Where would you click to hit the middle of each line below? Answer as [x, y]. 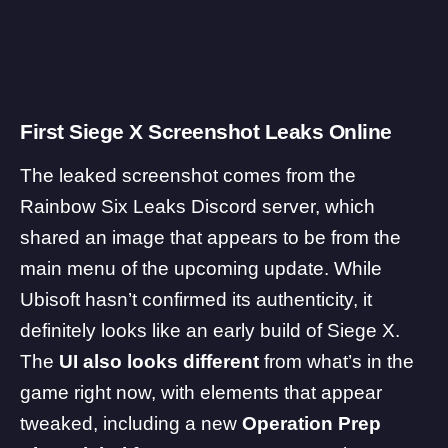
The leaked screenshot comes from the [188, 176]
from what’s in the [336, 362]
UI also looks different [159, 362]
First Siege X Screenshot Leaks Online [206, 131]
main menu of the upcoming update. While [201, 269]
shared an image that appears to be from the [210, 238]
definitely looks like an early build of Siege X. [210, 331]
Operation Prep [311, 424]
